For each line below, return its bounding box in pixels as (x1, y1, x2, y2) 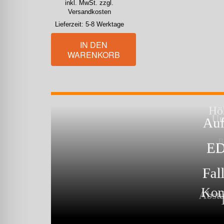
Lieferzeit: (54, 21, 85, 28)
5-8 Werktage (85, 21, 124, 28)
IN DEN (79, 39, 107, 50)
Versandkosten (67, 8, 111, 15)
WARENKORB (67, 49, 120, 60)
